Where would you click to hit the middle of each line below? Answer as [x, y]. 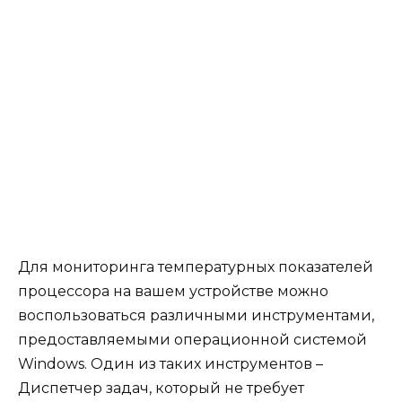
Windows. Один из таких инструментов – [170, 364]
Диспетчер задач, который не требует [161, 389]
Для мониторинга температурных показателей [196, 267]
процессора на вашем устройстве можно [173, 292]
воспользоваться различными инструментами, [196, 316]
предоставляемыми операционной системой [192, 340]
